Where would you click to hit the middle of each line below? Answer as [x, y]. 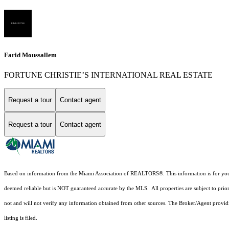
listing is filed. [21, 218]
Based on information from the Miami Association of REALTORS [82, 174]
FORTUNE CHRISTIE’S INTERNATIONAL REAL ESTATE [108, 75]
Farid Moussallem [30, 55]
